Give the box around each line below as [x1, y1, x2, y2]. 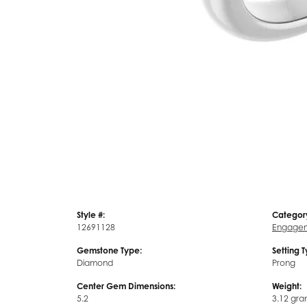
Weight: [272, 280, 302, 291]
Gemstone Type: [77, 245, 142, 256]
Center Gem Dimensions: [77, 280, 175, 291]
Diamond [77, 257, 113, 268]
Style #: [77, 209, 105, 220]
